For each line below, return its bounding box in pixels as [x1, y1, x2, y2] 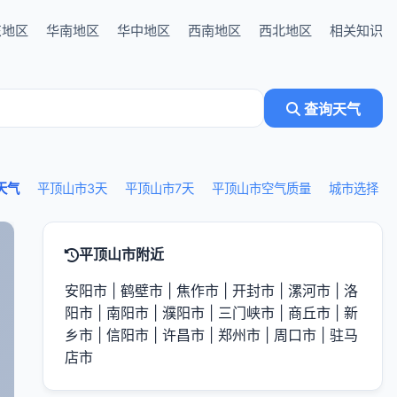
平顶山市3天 [37, 181, 107, 196]
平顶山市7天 [125, 181, 194, 196]
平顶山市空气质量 [212, 181, 311, 196]
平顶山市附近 [79, 245, 164, 263]
